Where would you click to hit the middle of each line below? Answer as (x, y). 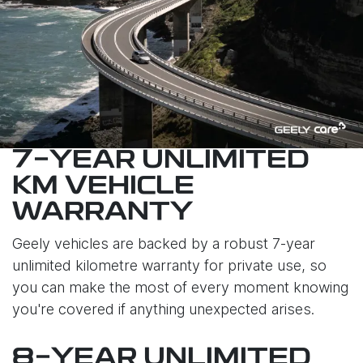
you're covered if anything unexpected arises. (163, 309)
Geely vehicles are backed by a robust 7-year (164, 243)
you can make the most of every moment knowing (180, 287)
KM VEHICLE (103, 187)
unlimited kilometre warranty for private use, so (169, 265)
